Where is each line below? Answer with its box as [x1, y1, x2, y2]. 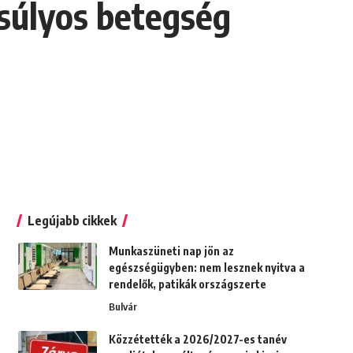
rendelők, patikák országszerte [108, 277, 266, 292]
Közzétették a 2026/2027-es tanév [108, 333, 287, 347]
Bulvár [108, 300, 137, 314]
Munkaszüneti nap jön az [108, 244, 234, 258]
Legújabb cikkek [27, 213, 117, 229]
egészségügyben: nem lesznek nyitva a [108, 261, 305, 275]
